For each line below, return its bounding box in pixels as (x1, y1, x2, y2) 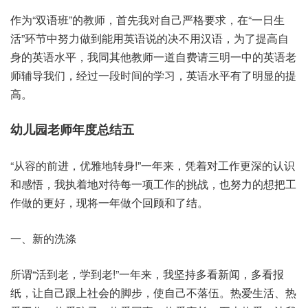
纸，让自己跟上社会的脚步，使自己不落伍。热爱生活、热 (10, 285, 296, 300)
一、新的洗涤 (10, 230, 76, 246)
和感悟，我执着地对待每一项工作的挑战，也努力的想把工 (10, 176, 296, 192)
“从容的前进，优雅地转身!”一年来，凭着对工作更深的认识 (10, 157, 295, 173)
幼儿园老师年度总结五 (10, 120, 134, 138)
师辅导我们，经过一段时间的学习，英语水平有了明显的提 (10, 67, 296, 83)
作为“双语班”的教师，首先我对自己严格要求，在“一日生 (10, 12, 285, 27)
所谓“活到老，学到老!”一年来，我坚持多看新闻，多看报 (10, 266, 284, 282)
